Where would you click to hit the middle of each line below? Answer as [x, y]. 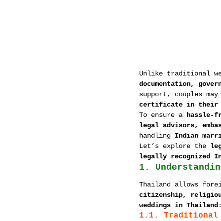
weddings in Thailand [179, 205]
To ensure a [163, 115]
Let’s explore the [175, 146]
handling [157, 136]
